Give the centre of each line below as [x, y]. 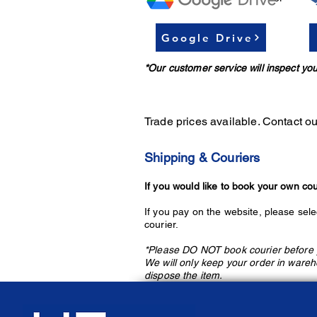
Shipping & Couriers [202, 158]
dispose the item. [185, 276]
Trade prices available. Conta [219, 122]
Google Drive [207, 38]
